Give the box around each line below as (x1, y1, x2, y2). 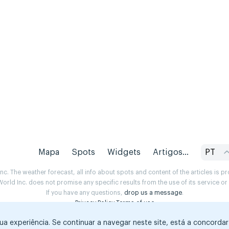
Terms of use (116, 200, 154, 207)
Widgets (107, 148, 141, 157)
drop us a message (124, 190, 182, 196)
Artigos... (152, 148, 189, 157)
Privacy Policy (75, 200, 114, 207)
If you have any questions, (45, 190, 124, 196)
